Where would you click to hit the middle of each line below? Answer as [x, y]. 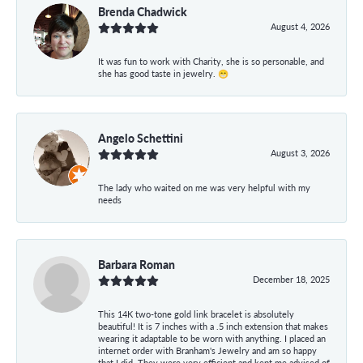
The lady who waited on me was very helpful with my [204, 187]
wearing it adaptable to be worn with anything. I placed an [212, 338]
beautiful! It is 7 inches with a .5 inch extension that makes [213, 326]
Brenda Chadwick [143, 11]
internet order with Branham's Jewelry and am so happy [207, 350]
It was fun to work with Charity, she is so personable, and [211, 61]
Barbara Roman [137, 264]
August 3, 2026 [300, 152]
